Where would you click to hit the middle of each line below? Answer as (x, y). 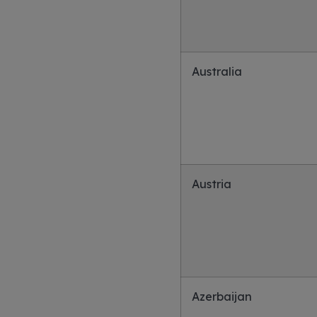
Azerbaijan (221, 296)
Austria (211, 184)
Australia (217, 71)
